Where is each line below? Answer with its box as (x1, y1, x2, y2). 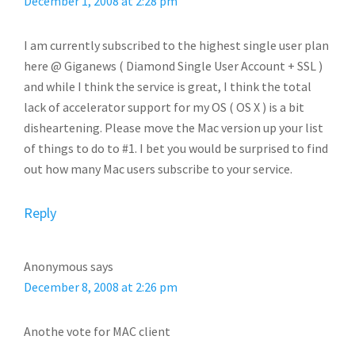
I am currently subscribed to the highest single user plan (24, 37, 329, 53)
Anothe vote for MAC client (24, 323, 170, 339)
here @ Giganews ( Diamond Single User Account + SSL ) (24, 58, 323, 74)
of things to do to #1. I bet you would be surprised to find (24, 140, 328, 156)
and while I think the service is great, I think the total (24, 78, 311, 94)
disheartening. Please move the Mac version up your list (24, 120, 323, 136)
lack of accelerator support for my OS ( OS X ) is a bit (24, 99, 304, 115)
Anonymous (24, 258, 88, 274)
